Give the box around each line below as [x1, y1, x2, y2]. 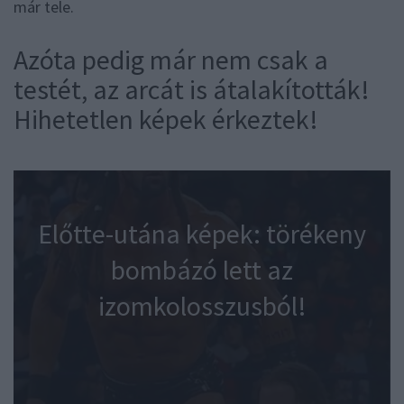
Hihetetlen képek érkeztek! [14, 101, 318, 136]
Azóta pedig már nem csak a [14, 41, 328, 77]
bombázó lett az [111, 252, 293, 287]
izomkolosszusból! [97, 288, 307, 323]
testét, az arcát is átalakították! [14, 71, 370, 106]
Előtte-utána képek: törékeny [38, 216, 366, 251]
